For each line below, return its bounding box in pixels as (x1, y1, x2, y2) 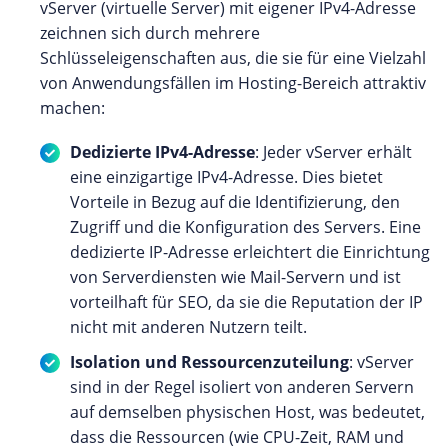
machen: (40, 96, 105, 119)
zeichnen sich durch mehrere (40, 21, 260, 44)
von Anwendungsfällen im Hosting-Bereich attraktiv (40, 71, 426, 94)
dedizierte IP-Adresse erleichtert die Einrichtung (70, 240, 430, 263)
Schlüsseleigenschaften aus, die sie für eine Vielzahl (40, 46, 426, 69)
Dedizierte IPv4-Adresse (70, 140, 255, 163)
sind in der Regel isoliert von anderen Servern (70, 375, 414, 398)
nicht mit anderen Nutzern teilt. (70, 315, 307, 338)
